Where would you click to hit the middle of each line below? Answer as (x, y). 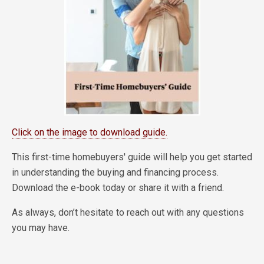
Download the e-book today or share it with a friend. (118, 188)
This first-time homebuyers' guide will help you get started (132, 157)
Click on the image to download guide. (90, 133)
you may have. (41, 228)
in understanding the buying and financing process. (115, 173)
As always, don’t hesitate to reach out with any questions (128, 213)
